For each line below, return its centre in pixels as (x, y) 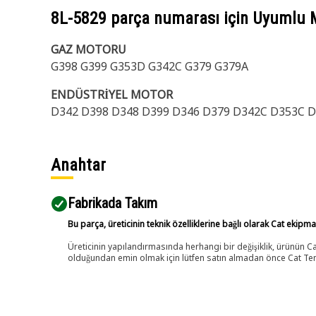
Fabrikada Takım (113, 203)
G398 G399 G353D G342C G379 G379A (150, 66)
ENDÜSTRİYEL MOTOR (112, 95)
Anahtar (78, 165)
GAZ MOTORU (89, 49)
